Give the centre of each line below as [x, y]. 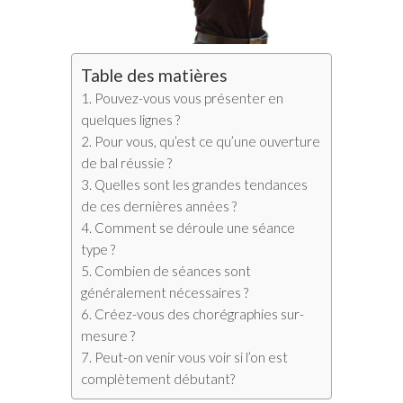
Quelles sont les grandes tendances [201, 185]
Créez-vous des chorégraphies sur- [200, 314]
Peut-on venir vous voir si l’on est [192, 358]
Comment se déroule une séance [195, 228]
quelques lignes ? [130, 120]
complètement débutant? [158, 379]
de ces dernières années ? [159, 206]
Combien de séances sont [173, 271]
